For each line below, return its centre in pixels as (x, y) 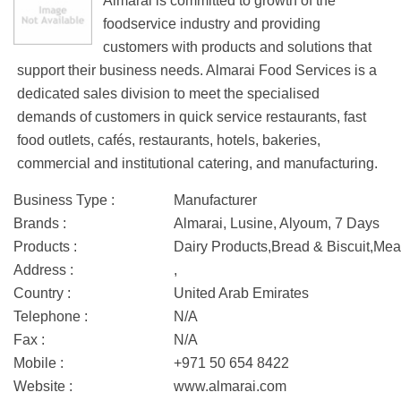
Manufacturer (215, 200)
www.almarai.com (230, 386)
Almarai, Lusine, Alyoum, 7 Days (277, 223)
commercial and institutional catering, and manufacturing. (197, 163)
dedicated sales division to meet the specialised (168, 94)
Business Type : (64, 200)
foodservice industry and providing (212, 24)
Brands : (40, 223)
